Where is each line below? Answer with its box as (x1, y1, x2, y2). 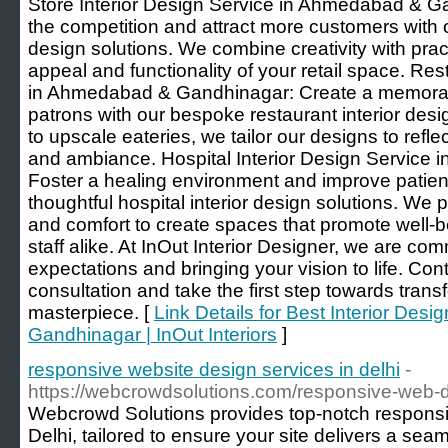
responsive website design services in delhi (28, 359, 400, 380)
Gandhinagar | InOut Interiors (28, 324, 277, 345)
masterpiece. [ (28, 302, 154, 323)
